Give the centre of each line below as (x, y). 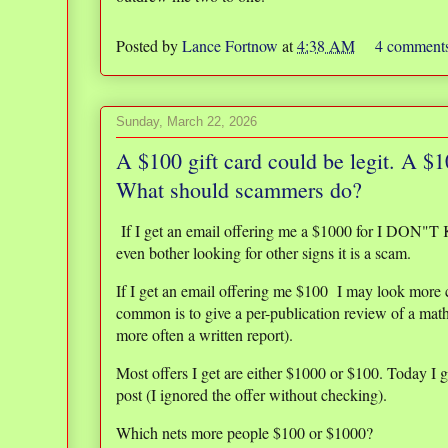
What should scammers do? (239, 190)
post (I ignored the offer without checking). (254, 395)
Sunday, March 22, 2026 (186, 121)
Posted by (149, 45)
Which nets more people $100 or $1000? (244, 433)
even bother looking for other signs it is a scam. (266, 253)
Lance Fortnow (230, 45)
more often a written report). (207, 335)
